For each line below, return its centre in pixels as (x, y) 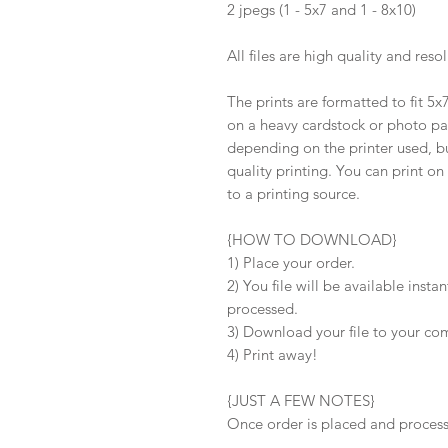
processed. (264, 308)
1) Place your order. (291, 262)
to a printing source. (293, 193)
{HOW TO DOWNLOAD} (312, 239)
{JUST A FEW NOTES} (301, 400)
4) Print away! (272, 354)
